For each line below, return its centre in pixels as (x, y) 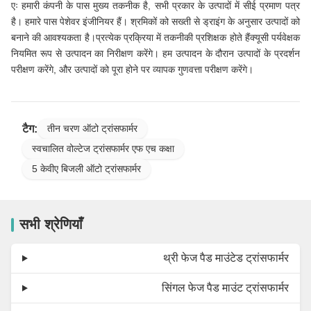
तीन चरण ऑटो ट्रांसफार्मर (92, 129)
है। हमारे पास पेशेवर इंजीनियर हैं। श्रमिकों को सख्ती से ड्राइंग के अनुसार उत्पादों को (155, 22)
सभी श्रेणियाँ (51, 225)
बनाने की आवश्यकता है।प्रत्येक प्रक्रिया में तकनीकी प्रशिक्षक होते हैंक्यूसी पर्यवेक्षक (155, 38)
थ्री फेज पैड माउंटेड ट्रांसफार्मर (226, 258)
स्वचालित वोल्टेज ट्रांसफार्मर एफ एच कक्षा (103, 149)
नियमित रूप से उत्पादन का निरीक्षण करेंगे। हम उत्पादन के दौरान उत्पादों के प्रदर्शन (155, 54)
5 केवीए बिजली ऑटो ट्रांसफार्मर (86, 169)
